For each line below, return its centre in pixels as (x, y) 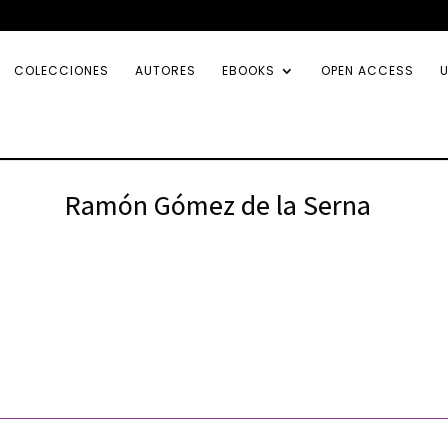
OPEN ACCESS (367, 70)
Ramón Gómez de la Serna (217, 204)
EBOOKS (248, 70)
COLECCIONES (61, 70)
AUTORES (165, 70)
